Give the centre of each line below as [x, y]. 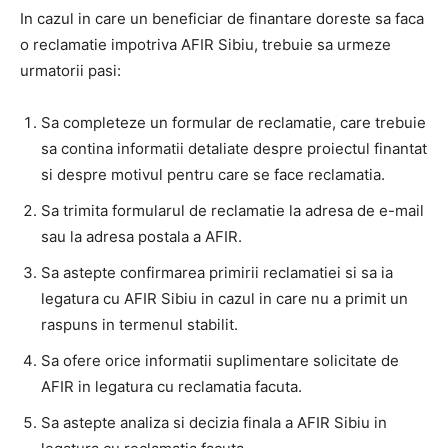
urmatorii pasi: [70, 71]
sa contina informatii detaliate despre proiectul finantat [234, 149]
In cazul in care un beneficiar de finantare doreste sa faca [222, 19]
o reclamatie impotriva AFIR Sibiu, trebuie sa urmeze [205, 45]
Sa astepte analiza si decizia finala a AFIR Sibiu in [214, 423]
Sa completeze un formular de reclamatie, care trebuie [233, 123]
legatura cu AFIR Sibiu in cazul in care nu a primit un [224, 299]
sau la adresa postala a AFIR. [141, 237]
